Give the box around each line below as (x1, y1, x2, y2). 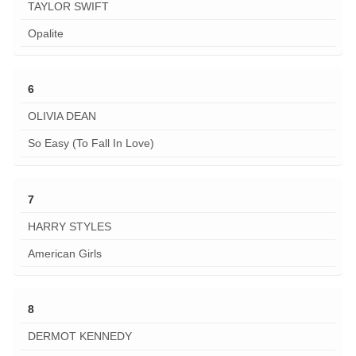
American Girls (27, 246, 102, 260)
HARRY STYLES (27, 219, 111, 233)
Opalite (27, 26, 64, 40)
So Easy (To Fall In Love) (27, 137, 154, 150)
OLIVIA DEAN (27, 110, 96, 123)
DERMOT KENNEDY (27, 330, 132, 343)
